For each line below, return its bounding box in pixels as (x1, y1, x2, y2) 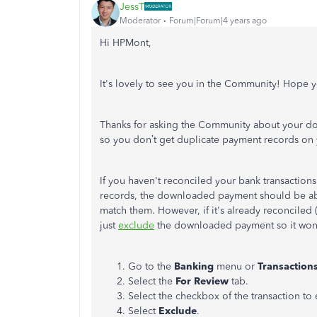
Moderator (120, 15, 161, 25)
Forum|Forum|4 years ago (169, 15, 267, 25)
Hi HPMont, (100, 37, 151, 49)
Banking (174, 260, 214, 272)
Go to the (128, 260, 174, 272)
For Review (175, 275, 229, 287)
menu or (214, 260, 258, 272)
